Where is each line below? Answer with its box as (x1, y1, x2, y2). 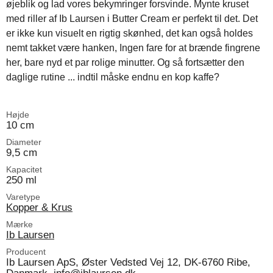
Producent (6, 246, 46, 257)
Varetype (6, 191, 40, 202)
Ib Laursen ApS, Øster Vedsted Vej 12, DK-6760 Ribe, (6, 255, 250, 268)
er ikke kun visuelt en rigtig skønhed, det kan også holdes (6, 27, 253, 38)
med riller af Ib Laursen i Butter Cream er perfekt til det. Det (6, 13, 258, 24)
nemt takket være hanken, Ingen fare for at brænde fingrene (6, 42, 260, 53)
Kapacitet (6, 164, 42, 174)
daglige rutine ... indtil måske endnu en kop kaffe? (6, 71, 219, 82)
